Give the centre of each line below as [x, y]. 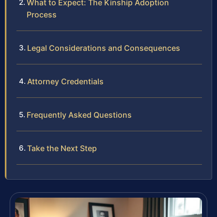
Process [42, 15]
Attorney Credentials [65, 82]
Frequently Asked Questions [79, 115]
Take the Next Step [62, 148]
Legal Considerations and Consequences [104, 48]
